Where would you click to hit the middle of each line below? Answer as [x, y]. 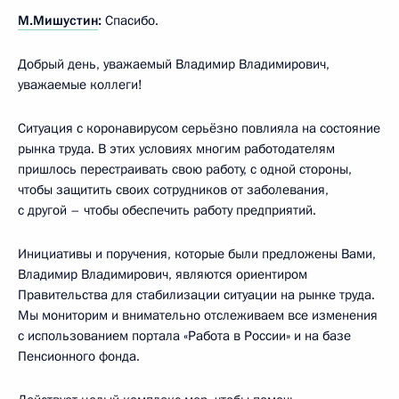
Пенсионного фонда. [79, 356]
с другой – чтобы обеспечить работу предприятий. [167, 210]
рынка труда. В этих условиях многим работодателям [176, 148]
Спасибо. [130, 20]
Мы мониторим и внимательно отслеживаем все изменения [198, 315]
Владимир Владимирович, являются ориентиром [163, 274]
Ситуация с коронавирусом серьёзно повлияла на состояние [199, 128]
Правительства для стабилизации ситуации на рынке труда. [196, 294]
